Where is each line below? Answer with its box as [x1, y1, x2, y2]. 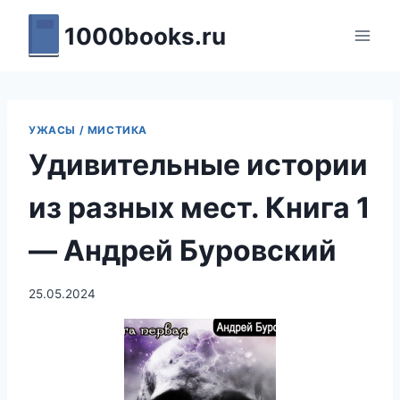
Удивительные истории [29, 146, 368, 182]
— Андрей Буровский [29, 232, 337, 268]
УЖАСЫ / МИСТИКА [29, 123, 147, 137]
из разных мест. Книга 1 [29, 189, 371, 225]
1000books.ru [64, 21, 226, 50]
